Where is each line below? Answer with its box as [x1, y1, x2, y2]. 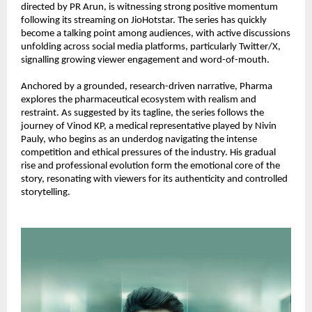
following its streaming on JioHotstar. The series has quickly [21, 15, 267, 26]
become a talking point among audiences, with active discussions [21, 28, 290, 39]
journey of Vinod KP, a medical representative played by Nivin [21, 120, 276, 132]
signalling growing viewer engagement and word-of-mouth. [21, 54, 270, 65]
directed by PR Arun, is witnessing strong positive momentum [21, 1, 278, 13]
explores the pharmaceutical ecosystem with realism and [21, 94, 256, 105]
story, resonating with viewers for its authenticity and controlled [21, 173, 288, 185]
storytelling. [21, 187, 70, 198]
